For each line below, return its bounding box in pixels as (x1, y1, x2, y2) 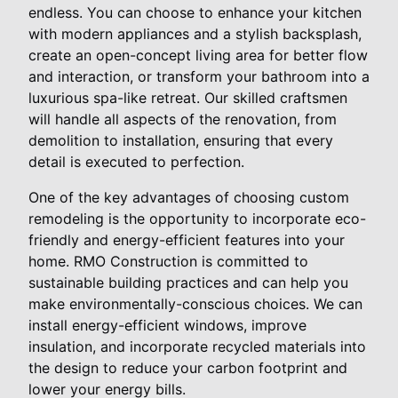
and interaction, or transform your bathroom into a (28, 67, 370, 85)
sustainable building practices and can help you (28, 273, 348, 291)
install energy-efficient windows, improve (28, 315, 306, 334)
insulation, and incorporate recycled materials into (28, 337, 366, 355)
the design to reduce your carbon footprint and (28, 358, 347, 377)
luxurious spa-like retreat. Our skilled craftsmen (28, 88, 347, 107)
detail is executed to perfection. (28, 152, 244, 171)
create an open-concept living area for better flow (28, 45, 368, 64)
